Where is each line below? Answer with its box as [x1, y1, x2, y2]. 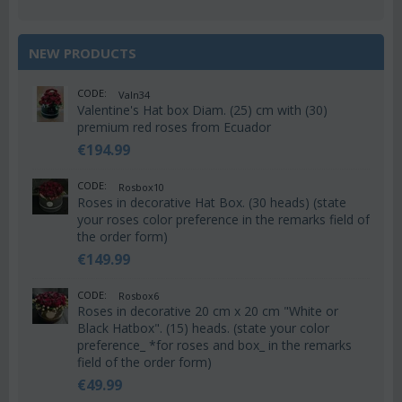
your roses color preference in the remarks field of [77, 210, 370, 228]
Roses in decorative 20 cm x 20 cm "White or [77, 302, 338, 320]
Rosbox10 [118, 179, 164, 194]
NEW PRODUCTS [29, 44, 136, 63]
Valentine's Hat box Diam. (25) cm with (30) [77, 100, 328, 118]
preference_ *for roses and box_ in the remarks [77, 336, 352, 354]
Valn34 [118, 87, 150, 101]
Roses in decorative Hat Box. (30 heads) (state [77, 193, 346, 211]
